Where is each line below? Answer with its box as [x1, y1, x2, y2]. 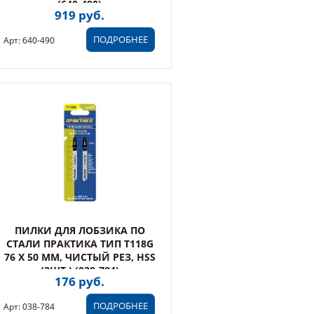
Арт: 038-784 [4, 301, 55, 313]
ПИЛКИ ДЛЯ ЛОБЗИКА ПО [14, 224, 145, 237]
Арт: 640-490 [4, 34, 55, 46]
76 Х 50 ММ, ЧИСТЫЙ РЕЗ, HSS [4, 250, 156, 264]
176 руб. [55, 273, 104, 289]
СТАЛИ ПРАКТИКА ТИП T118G [6, 237, 153, 250]
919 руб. [55, 7, 104, 23]
